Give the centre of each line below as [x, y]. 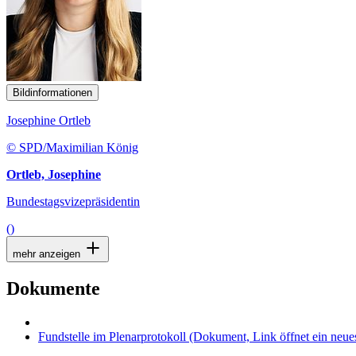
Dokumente [53, 289]
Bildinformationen [52, 93]
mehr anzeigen [48, 254]
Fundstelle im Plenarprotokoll [112, 337]
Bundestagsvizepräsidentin [73, 202]
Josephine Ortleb [48, 121]
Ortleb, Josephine [54, 175]
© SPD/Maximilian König [72, 148]
